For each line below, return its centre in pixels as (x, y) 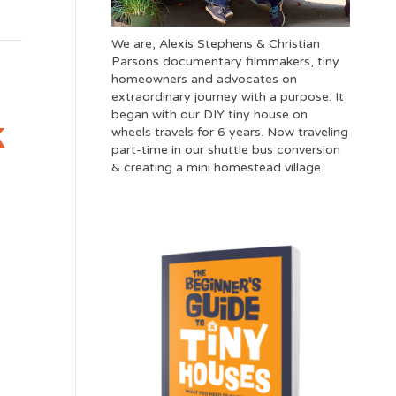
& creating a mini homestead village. (217, 167)
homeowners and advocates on (204, 79)
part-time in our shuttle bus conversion (225, 149)
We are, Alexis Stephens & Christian (215, 43)
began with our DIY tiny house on (209, 114)
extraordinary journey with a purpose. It (227, 96)
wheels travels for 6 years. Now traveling (229, 132)
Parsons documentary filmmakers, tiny (225, 61)
